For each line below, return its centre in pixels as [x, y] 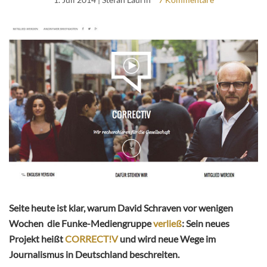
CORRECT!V [91, 239]
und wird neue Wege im [167, 239]
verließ [167, 223]
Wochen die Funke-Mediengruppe [81, 223]
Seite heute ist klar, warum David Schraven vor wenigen [121, 208]
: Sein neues [206, 223]
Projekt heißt [37, 239]
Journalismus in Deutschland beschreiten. [94, 254]
